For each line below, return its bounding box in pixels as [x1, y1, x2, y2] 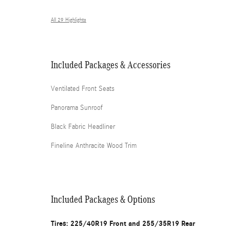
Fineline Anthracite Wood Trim [51, 142, 137, 150]
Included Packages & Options [51, 194, 155, 205]
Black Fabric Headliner [51, 123, 115, 131]
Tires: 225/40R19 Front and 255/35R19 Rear [51, 219, 195, 228]
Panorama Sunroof [51, 104, 103, 112]
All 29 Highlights [51, 17, 86, 23]
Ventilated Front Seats [51, 85, 114, 93]
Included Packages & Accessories [51, 59, 170, 70]
